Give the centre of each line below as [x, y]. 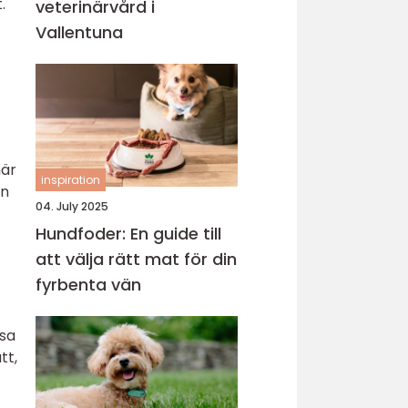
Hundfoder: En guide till [128, 234]
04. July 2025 [72, 206]
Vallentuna [79, 32]
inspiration [71, 180]
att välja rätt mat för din [136, 259]
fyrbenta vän [88, 285]
